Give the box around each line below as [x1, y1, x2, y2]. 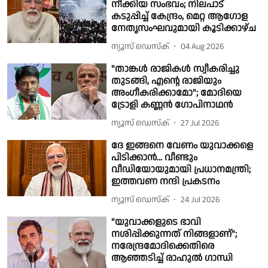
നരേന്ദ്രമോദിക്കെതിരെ [111, 239, 215, 254]
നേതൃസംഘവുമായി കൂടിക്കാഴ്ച [111, 22, 257, 36]
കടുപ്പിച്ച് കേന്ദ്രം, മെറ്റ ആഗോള [111, 10, 248, 24]
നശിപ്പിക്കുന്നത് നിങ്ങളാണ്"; [111, 227, 237, 242]
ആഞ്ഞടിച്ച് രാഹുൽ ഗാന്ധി [111, 251, 233, 266]
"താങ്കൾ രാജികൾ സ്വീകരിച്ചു [111, 62, 240, 77]
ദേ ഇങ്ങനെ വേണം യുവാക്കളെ [111, 139, 254, 153]
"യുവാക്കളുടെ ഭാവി [111, 215, 202, 230]
